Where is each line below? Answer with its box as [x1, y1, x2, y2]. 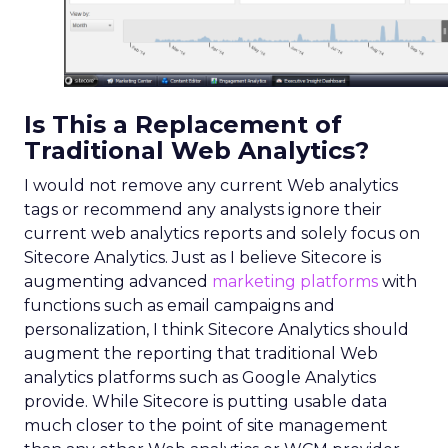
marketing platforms [212, 271, 378, 291]
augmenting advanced [24, 271, 212, 291]
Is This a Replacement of [24, 109, 342, 139]
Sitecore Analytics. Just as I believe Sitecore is [24, 247, 381, 267]
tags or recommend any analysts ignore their [24, 199, 382, 219]
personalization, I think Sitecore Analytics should [24, 319, 409, 339]
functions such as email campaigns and [24, 295, 335, 315]
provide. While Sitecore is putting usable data [24, 391, 387, 411]
